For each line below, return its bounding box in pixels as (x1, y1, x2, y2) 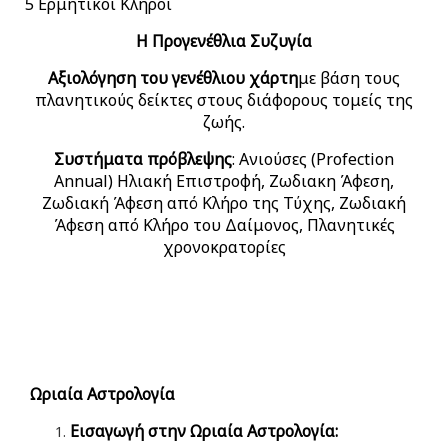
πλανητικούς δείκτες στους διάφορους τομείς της (35, 88, 413, 111)
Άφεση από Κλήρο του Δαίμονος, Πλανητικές (53, 213, 395, 236)
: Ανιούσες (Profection (232, 147, 394, 170)
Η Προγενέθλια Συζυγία (136, 29, 312, 52)
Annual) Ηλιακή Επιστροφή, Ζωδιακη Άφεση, (54, 169, 394, 192)
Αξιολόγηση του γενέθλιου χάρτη (48, 66, 298, 89)
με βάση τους (298, 66, 400, 89)
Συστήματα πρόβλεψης (54, 147, 232, 170)
